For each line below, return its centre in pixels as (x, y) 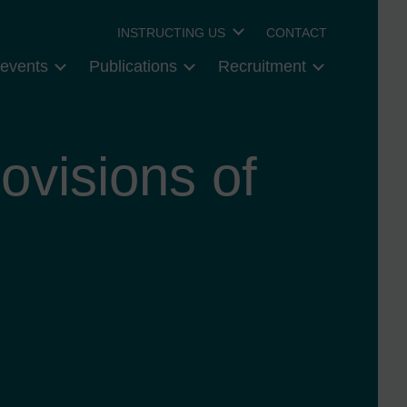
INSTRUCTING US (172, 32)
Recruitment (262, 67)
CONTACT (297, 32)
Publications (133, 67)
